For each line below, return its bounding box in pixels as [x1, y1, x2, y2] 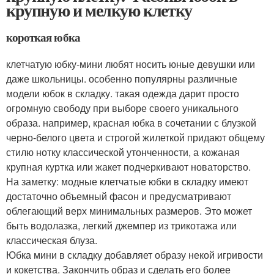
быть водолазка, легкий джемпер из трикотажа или [6, 218, 237, 233]
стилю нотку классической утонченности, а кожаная [6, 145, 240, 160]
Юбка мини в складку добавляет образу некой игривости [6, 248, 263, 262]
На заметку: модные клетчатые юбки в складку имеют [6, 174, 248, 189]
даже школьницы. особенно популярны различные [6, 72, 237, 86]
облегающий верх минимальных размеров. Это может [6, 204, 252, 218]
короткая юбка [6, 29, 80, 46]
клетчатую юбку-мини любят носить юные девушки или [6, 57, 255, 72]
